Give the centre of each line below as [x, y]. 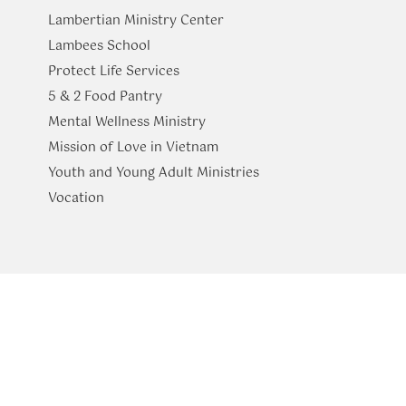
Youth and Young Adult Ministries [154, 174]
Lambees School [99, 47]
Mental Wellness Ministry [127, 123]
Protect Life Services [114, 72]
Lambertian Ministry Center [136, 21]
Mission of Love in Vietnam [133, 148]
